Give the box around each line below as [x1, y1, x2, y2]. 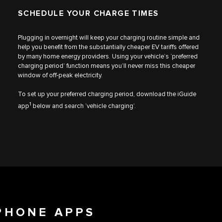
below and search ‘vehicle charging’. [31, 102, 136, 110]
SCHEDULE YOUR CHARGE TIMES [18, 9, 159, 19]
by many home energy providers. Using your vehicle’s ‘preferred [18, 52, 198, 60]
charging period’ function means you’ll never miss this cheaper [18, 61, 195, 70]
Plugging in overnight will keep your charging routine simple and [18, 33, 200, 42]
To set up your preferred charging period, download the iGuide [18, 90, 196, 98]
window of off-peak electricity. [18, 71, 103, 79]
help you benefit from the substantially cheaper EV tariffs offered [18, 43, 199, 51]
